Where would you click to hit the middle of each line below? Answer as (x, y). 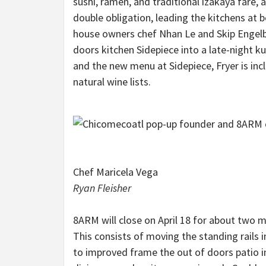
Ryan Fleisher (102, 188)
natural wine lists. (112, 82)
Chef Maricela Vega (115, 172)
